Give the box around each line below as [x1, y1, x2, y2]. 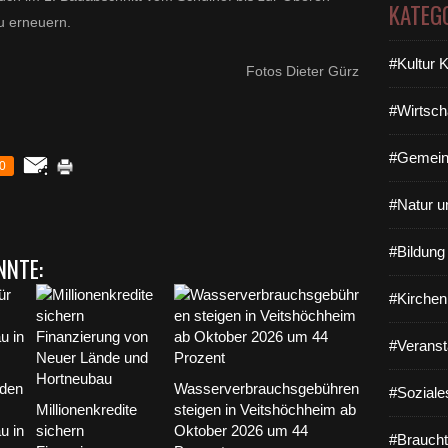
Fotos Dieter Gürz [246, 63, 359, 79]
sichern [35, 422, 84, 439]
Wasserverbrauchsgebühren [173, 380, 359, 397]
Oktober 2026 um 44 [173, 422, 308, 439]
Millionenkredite [35, 401, 137, 418]
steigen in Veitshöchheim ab [173, 401, 356, 418]
